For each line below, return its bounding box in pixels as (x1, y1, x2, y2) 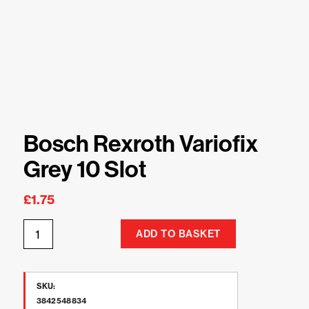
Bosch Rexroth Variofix (23, 129, 258, 158)
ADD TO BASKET (136, 227, 221, 240)
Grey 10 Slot (23, 154, 146, 183)
